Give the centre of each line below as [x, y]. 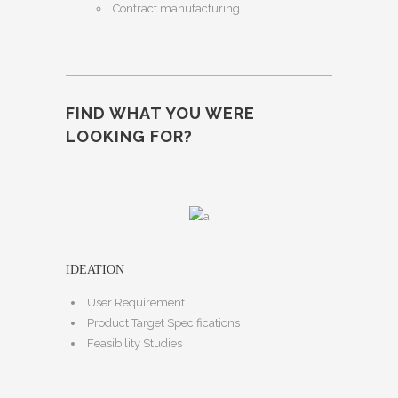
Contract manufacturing [176, 9]
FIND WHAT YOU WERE [160, 114]
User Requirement [136, 303]
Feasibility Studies [135, 344]
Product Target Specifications [163, 323]
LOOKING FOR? [129, 137]
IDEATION [95, 270]
